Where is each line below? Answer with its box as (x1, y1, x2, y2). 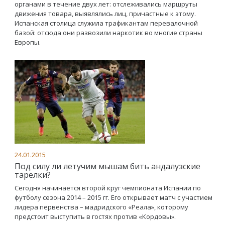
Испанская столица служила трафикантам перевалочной (15, 19, 198, 28)
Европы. (15, 38, 41, 47)
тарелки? (15, 169, 51, 180)
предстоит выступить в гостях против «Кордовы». (15, 212, 176, 221)
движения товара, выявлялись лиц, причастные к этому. (15, 9, 196, 18)
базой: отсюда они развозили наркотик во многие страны (15, 28, 202, 37)
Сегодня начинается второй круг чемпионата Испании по (15, 183, 201, 192)
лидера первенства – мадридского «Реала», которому (15, 202, 188, 211)
